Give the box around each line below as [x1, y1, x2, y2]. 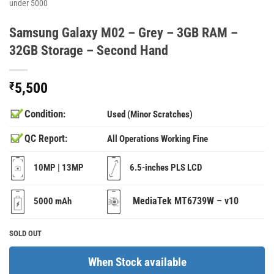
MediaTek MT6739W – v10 [120, 195, 239, 207]
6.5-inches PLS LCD [120, 161, 202, 173]
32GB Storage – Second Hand [9, 42, 168, 58]
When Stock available [87, 254, 187, 269]
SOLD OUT [9, 228, 42, 238]
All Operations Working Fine [107, 133, 209, 144]
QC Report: [24, 132, 67, 144]
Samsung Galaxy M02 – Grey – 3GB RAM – [9, 24, 238, 40]
